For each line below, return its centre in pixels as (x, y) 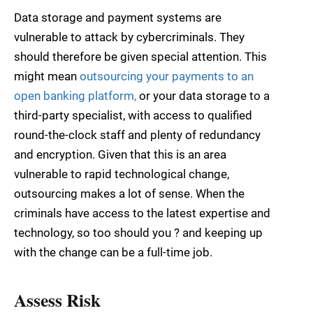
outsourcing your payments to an (167, 77)
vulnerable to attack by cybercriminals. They (129, 37)
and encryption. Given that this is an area (120, 155)
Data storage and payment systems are (118, 18)
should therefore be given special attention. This (140, 57)
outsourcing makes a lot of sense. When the (129, 194)
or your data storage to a (203, 96)
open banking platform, (75, 96)
